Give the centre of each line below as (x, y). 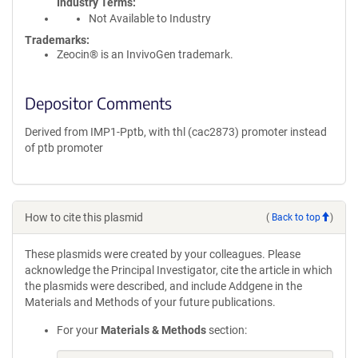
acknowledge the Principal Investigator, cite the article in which (179, 270)
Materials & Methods (153, 330)
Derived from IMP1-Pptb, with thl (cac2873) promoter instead (176, 132)
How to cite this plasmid (84, 217)
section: (227, 330)
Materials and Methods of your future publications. (150, 302)
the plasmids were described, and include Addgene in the (163, 286)
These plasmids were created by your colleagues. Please (163, 254)
